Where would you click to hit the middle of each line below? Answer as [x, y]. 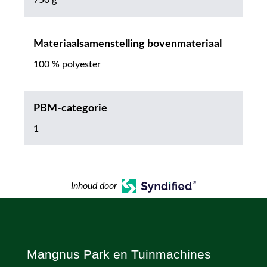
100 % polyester [67, 65]
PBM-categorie [70, 109]
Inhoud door [94, 186]
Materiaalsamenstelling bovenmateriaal [128, 44]
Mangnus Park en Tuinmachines [119, 254]
